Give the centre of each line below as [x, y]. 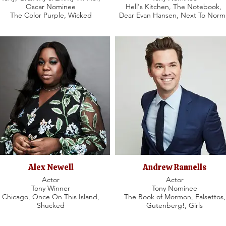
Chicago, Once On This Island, [51, 197]
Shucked [51, 205]
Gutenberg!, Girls [175, 205]
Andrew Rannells [175, 167]
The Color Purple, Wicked [51, 15]
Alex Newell [51, 167]
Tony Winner [51, 188]
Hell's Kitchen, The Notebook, [175, 7]
